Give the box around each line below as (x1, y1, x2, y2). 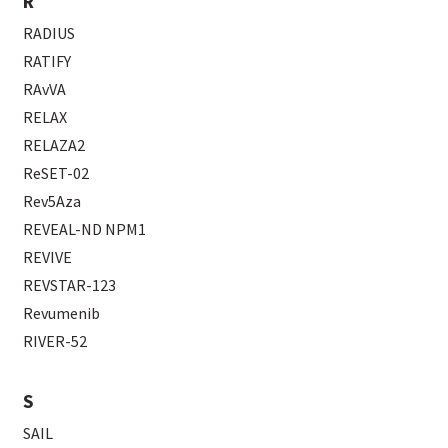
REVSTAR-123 (23, 274, 117, 295)
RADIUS (23, 22, 76, 43)
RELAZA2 (23, 134, 86, 155)
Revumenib (23, 302, 101, 323)
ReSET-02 (23, 162, 90, 183)
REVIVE (23, 246, 73, 267)
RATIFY (23, 50, 72, 71)
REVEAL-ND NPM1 (23, 218, 147, 239)
